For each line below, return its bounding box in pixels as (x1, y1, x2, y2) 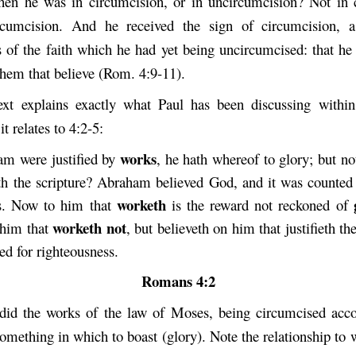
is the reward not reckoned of (165, 195, 354, 215)
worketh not (52, 217, 126, 239)
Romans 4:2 (141, 270, 215, 292)
